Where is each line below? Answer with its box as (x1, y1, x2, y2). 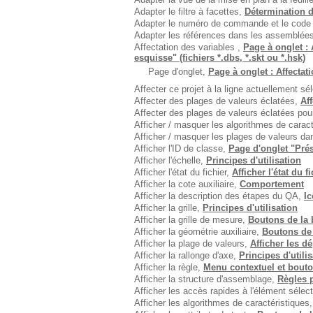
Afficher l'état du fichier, (134, 167, 232, 177)
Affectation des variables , (134, 42, 243, 52)
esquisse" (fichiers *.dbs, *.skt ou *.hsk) (134, 52, 305, 63)
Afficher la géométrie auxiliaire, (134, 226, 262, 237)
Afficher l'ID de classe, (134, 143, 228, 154)
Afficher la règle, (134, 262, 203, 272)
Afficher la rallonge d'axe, (134, 250, 239, 261)
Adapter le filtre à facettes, (134, 6, 245, 17)
